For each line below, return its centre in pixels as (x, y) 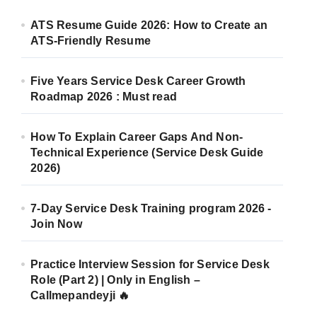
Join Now (56, 224)
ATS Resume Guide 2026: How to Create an (149, 25)
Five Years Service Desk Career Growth (138, 81)
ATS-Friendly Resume (91, 41)
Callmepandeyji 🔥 (80, 295)
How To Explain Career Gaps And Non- (137, 137)
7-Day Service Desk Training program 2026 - (151, 208)
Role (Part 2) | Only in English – (115, 280)
